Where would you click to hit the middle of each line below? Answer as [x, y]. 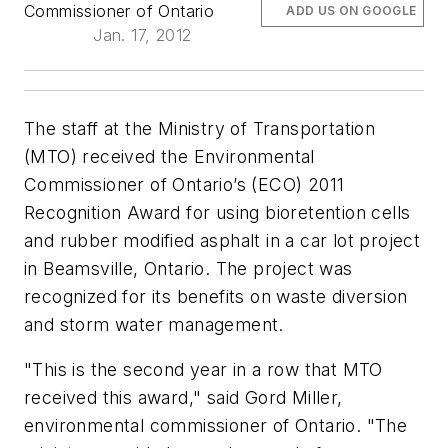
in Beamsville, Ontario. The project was [188, 268]
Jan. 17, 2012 [142, 34]
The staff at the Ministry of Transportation [200, 128]
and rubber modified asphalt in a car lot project [222, 240]
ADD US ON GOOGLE [351, 10]
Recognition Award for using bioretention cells [217, 212]
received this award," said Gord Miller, [183, 398]
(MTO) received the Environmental [169, 156]
